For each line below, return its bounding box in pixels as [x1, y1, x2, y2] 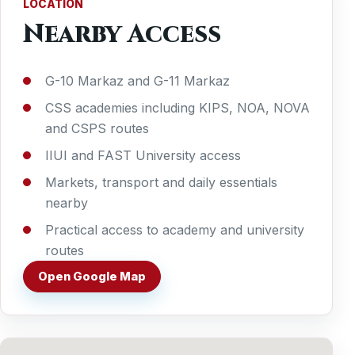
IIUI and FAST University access [45, 147, 241, 164]
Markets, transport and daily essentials [45, 174, 277, 191]
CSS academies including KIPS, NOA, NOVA [45, 100, 310, 116]
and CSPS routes [45, 120, 149, 137]
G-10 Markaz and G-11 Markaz [45, 73, 230, 90]
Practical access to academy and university [45, 222, 304, 239]
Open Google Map [38, 269, 146, 284]
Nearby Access [23, 17, 221, 52]
